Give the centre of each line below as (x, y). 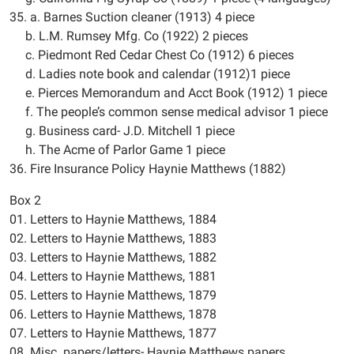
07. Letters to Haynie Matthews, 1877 (113, 333)
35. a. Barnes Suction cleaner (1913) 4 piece (132, 17)
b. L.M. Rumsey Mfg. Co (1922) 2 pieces (129, 36)
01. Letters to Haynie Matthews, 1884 (113, 219)
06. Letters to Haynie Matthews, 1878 (113, 314)
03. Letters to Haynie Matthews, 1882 (113, 257)
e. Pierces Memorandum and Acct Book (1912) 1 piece (168, 93)
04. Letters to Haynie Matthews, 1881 (113, 276)
